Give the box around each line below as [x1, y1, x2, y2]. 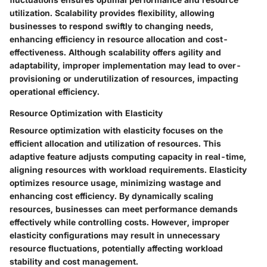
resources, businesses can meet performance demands [10, 203, 238, 214]
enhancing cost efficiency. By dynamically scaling [10, 190, 213, 201]
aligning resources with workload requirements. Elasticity [10, 164, 247, 175]
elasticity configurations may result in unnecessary [10, 229, 220, 240]
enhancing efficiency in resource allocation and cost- [10, 33, 228, 44]
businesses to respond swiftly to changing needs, [10, 20, 213, 31]
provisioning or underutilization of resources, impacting [10, 73, 238, 83]
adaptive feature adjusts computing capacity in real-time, [10, 151, 246, 162]
